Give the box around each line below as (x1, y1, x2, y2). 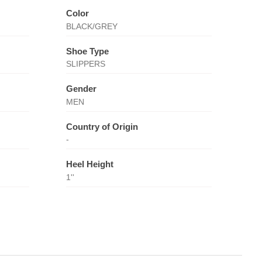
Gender (65, 84, 96, 94)
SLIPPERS (65, 59, 105, 68)
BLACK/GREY (65, 21, 118, 31)
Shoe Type (65, 46, 109, 56)
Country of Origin (65, 121, 138, 132)
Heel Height (65, 159, 113, 169)
